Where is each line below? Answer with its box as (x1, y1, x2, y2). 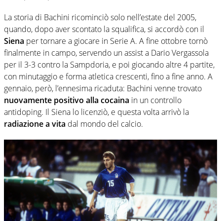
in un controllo (129, 94, 182, 106)
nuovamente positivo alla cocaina (4, 94, 129, 106)
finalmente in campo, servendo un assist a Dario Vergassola (4, 47, 209, 58)
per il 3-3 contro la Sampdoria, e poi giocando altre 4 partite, (4, 59, 215, 70)
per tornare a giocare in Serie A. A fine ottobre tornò (24, 35, 208, 46)
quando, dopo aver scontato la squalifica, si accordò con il (4, 23, 204, 35)
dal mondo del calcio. (66, 118, 143, 129)
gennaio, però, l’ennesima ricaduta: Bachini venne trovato (4, 82, 202, 94)
